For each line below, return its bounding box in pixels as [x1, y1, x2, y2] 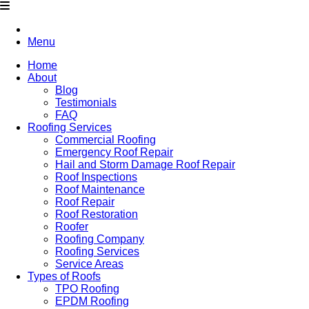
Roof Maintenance [55, 183, 145, 195]
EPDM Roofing [55, 295, 129, 307]
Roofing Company [55, 233, 144, 245]
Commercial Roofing [55, 134, 156, 146]
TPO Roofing [55, 283, 119, 295]
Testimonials [55, 97, 117, 108]
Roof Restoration [55, 208, 138, 220]
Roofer [55, 221, 88, 232]
